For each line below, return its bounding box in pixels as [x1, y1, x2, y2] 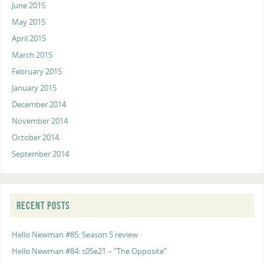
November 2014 [12, 116, 68, 127]
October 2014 [12, 133, 60, 143]
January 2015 [12, 83, 57, 94]
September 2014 [12, 149, 70, 160]
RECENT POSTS [16, 199, 71, 212]
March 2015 [12, 50, 53, 61]
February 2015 [12, 67, 62, 77]
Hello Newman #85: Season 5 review [12, 230, 138, 240]
